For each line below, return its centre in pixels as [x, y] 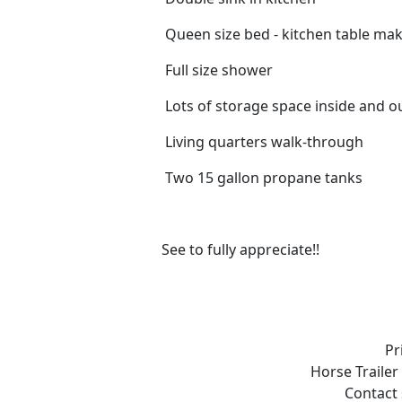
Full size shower [217, 70]
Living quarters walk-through [262, 142]
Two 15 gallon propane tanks [262, 178]
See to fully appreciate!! [240, 249]
